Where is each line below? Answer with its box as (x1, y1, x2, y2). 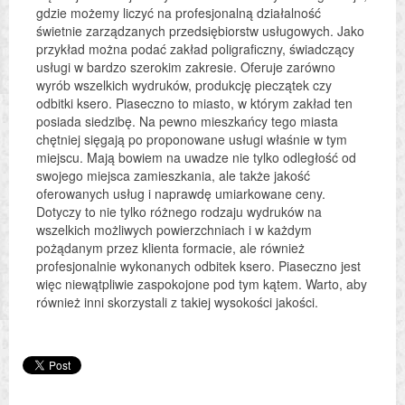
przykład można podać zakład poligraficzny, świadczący (36, 39, 354, 58)
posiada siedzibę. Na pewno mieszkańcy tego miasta (36, 111, 338, 130)
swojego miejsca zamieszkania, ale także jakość (36, 165, 310, 184)
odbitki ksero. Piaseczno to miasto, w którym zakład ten (36, 93, 353, 112)
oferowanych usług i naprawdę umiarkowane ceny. (36, 184, 325, 202)
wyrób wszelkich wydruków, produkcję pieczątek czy (36, 75, 332, 94)
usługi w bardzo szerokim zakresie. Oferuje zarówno (36, 57, 335, 76)
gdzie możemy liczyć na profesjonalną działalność (36, 3, 321, 22)
